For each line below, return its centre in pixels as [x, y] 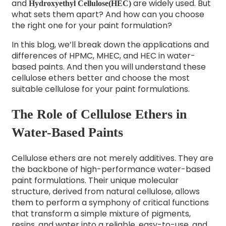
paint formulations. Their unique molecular [95, 180]
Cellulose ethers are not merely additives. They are [112, 158]
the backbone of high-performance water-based [111, 169]
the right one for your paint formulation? [92, 25]
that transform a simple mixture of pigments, [101, 213]
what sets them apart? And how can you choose [108, 14]
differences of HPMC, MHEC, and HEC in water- [103, 55]
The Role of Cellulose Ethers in [99, 115]
